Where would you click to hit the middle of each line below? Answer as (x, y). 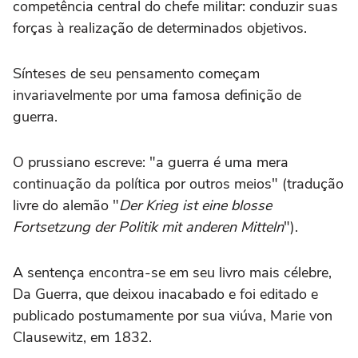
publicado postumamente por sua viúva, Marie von (173, 315)
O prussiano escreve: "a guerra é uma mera (151, 162)
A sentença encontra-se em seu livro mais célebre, (172, 272)
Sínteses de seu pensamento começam (136, 73)
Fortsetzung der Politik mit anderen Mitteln (148, 227)
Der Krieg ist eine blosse (195, 205)
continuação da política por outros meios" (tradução (178, 183)
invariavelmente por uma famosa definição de (157, 95)
